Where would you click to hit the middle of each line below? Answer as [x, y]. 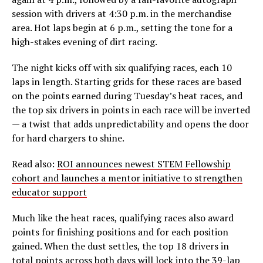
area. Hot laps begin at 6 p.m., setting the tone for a [122, 28]
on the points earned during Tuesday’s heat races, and [127, 96]
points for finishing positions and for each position [120, 232]
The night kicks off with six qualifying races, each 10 [122, 68]
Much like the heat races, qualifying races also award [123, 218]
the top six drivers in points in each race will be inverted [131, 110]
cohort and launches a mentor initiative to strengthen [127, 178]
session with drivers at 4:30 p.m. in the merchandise [122, 14]
